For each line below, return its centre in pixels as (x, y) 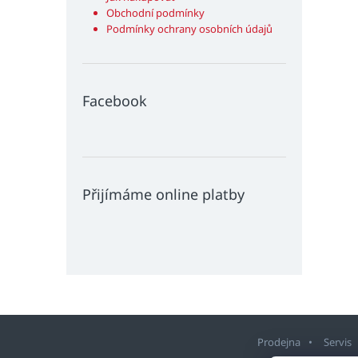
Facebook (115, 101)
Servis (338, 342)
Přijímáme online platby (163, 195)
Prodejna (279, 342)
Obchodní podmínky (155, 13)
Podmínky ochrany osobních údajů (189, 29)
